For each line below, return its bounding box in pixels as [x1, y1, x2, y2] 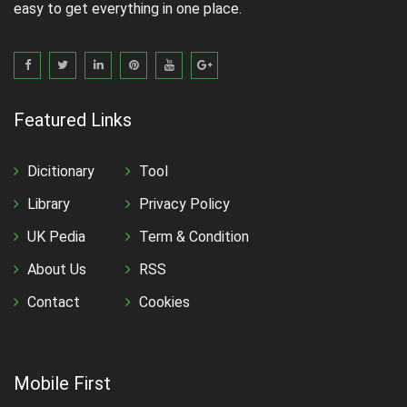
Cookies [139, 293, 190, 312]
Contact [27, 293, 80, 312]
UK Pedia [27, 228, 85, 246]
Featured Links [14, 109, 132, 132]
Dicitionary [27, 163, 94, 181]
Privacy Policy [139, 195, 230, 213]
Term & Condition [139, 228, 249, 246]
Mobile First [14, 372, 111, 395]
